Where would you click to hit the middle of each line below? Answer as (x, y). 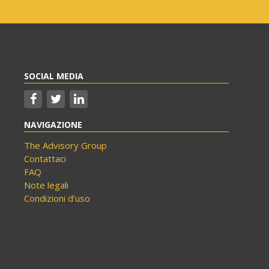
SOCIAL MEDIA (54, 76)
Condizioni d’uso (57, 198)
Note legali (46, 185)
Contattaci (45, 159)
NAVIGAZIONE (53, 125)
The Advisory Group (65, 146)
